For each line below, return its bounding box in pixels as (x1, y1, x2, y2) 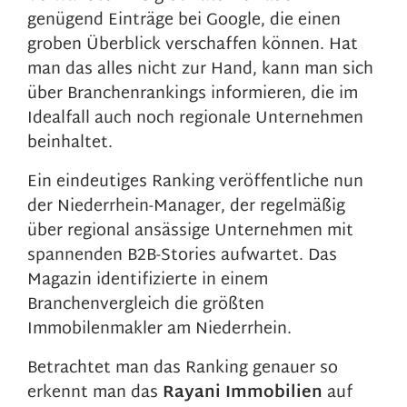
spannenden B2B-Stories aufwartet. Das (27, 241, 337, 271)
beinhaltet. (27, 128, 113, 158)
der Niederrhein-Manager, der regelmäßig (27, 192, 345, 222)
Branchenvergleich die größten (27, 290, 264, 320)
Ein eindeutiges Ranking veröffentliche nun (27, 167, 363, 197)
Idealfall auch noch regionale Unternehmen (27, 104, 363, 134)
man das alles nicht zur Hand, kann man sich (27, 55, 373, 84)
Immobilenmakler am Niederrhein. (27, 314, 292, 344)
